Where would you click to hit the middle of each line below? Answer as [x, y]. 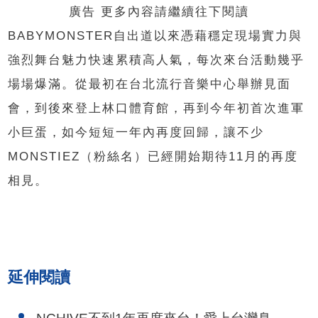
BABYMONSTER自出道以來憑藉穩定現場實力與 [155, 36]
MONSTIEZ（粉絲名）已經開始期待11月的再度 [153, 157]
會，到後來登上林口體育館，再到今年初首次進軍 [157, 109]
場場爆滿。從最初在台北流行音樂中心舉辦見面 [150, 84]
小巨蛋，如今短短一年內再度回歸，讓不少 [136, 133]
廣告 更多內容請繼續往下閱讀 [159, 12]
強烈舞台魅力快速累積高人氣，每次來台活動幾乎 [157, 60]
